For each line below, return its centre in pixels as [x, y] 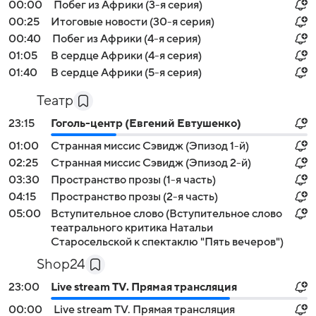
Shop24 [61, 265]
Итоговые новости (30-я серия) [133, 22]
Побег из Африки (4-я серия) [127, 39]
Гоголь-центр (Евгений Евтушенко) [146, 123]
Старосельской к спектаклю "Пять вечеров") [167, 242]
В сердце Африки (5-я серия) [126, 73]
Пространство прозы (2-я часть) [134, 197]
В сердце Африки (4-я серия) [126, 56]
